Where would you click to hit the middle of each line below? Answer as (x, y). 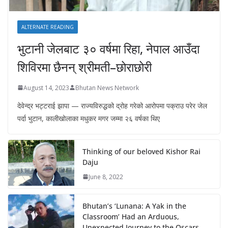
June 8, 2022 (106, 177)
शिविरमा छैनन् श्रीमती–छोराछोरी (84, 67)
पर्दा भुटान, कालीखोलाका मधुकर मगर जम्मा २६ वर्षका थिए (89, 118)
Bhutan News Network (107, 88)
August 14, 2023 (46, 88)
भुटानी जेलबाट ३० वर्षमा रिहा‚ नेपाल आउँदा (108, 48)
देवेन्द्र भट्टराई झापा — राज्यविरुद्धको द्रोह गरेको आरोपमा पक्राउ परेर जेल (112, 105)
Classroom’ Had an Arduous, (131, 216)
